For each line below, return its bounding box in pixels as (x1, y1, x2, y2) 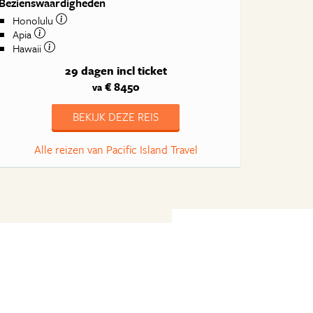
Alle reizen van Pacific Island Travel (34, 141, 198, 158)
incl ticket (116, 62, 167, 79)
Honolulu (13, 13, 57, 29)
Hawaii (13, 41, 45, 57)
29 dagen (64, 62, 114, 79)
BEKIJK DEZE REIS (73, 108, 159, 125)
